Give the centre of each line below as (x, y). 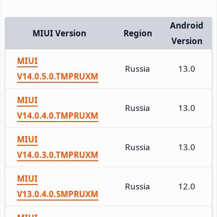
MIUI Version (59, 33)
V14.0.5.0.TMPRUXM (58, 76)
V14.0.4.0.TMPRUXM (58, 115)
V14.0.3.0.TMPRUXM (58, 155)
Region (138, 33)
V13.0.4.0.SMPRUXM (58, 194)
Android (187, 25)
